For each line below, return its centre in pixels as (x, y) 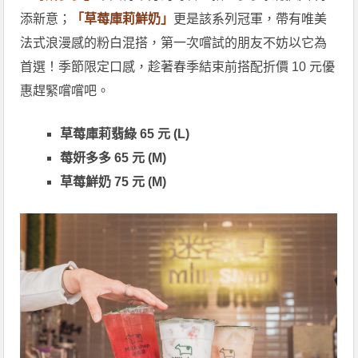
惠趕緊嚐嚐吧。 (65, 91)
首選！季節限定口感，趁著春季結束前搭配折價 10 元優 (178, 67)
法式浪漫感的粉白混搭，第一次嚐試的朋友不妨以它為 (174, 43)
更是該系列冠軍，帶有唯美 (251, 19)
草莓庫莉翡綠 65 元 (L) (125, 134)
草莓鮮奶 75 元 (104, 182)
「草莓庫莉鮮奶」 (123, 19)
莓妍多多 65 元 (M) (113, 158)
